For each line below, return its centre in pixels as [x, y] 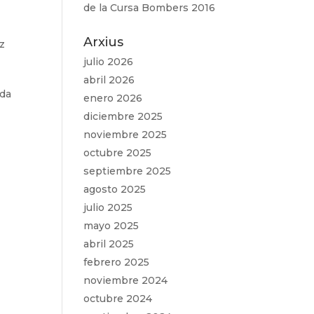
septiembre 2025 [128, 171]
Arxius [104, 42]
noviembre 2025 [125, 135]
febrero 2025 [117, 262]
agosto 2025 [115, 189]
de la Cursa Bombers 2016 [150, 8]
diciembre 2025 [123, 116]
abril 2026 [109, 80]
